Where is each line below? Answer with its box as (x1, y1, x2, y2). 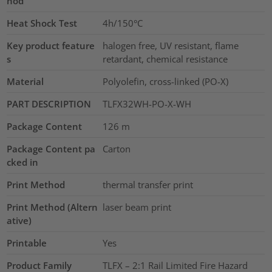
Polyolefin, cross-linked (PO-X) (102, 75, 228, 88)
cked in (7, 156, 39, 169)
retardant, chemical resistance (102, 53, 228, 66)
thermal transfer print (102, 178, 193, 191)
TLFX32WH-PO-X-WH (102, 98, 191, 110)
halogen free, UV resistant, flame (102, 39, 239, 52)
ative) (7, 214, 32, 227)
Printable (7, 237, 47, 250)
